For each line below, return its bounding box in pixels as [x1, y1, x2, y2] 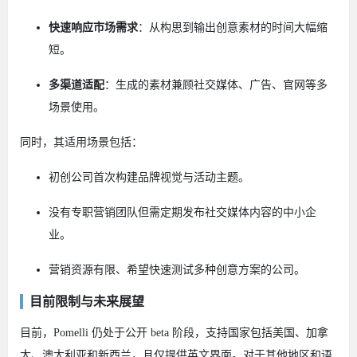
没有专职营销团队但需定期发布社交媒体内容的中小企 [49, 206, 316, 218]
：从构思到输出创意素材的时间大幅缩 [138, 21, 328, 33]
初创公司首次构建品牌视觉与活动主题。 [49, 171, 249, 183]
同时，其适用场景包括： [20, 135, 143, 148]
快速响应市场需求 [49, 21, 138, 33]
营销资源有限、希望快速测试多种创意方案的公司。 [49, 263, 305, 276]
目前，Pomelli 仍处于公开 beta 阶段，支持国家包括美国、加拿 [20, 326, 328, 339]
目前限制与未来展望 [29, 294, 144, 308]
